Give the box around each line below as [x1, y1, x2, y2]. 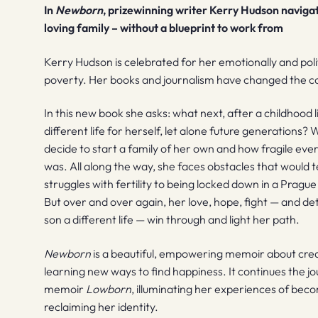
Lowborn [86, 281, 132, 296]
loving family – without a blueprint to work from [44, 20, 284, 35]
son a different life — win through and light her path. [44, 212, 300, 227]
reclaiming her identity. [44, 299, 159, 314]
